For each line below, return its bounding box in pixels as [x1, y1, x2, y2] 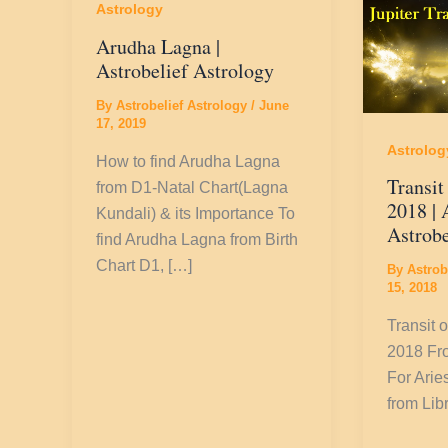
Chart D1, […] [96, 256, 192, 274]
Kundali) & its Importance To [96, 204, 295, 222]
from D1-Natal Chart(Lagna [96, 178, 288, 196]
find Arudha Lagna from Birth [96, 230, 298, 248]
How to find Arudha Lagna [96, 152, 280, 170]
